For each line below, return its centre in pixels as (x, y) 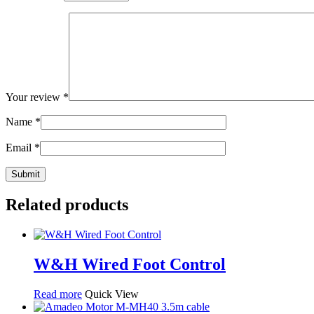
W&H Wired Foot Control (130, 264)
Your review (34, 97)
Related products (67, 204)
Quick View (112, 294)
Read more (58, 294)
